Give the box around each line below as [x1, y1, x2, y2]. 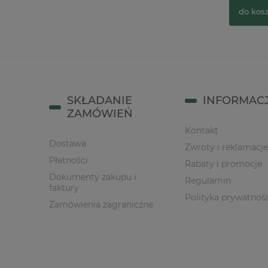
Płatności [49, 155, 88, 166]
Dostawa [49, 138, 86, 150]
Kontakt [184, 125, 218, 136]
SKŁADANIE [67, 94, 132, 108]
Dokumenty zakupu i [49, 172, 136, 183]
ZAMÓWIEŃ [67, 107, 133, 121]
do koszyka [60, 13, 105, 23]
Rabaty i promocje [184, 159, 262, 170]
